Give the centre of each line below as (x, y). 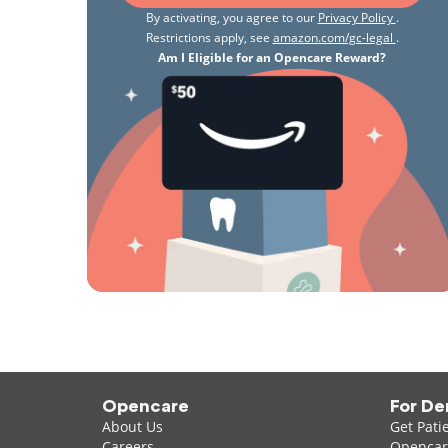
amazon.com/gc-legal (334, 37)
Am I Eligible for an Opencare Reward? (272, 57)
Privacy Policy (356, 17)
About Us (132, 427)
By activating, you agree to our (231, 17)
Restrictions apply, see (209, 37)
